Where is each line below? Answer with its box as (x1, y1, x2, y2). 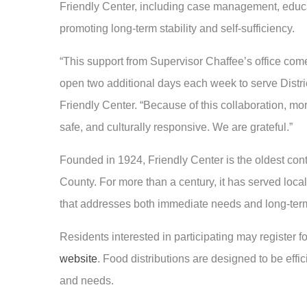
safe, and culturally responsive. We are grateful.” (60, 121, 293, 134)
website (60, 253, 97, 265)
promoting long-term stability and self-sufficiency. (60, 23, 295, 35)
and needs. (60, 275, 114, 287)
